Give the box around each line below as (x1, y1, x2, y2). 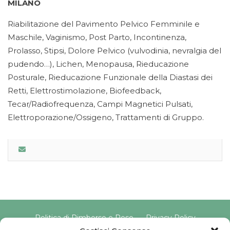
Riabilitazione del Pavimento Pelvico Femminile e (8, 19, 200, 29)
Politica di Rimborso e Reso (34, 213, 133, 222)
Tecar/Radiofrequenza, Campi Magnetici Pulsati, (8, 99, 193, 109)
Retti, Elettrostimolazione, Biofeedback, (8, 86, 161, 95)
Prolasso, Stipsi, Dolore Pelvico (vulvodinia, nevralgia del (8, 46, 221, 55)
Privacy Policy (145, 213, 196, 222)
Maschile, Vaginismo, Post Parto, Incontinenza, (8, 32, 186, 42)
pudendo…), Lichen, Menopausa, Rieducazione (8, 59, 189, 69)
